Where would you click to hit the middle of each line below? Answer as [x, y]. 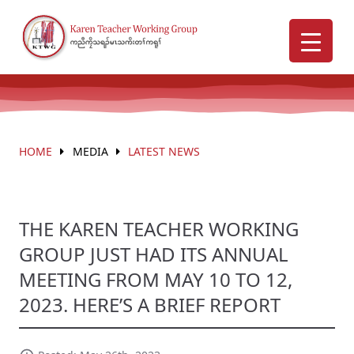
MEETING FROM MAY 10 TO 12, [156, 279]
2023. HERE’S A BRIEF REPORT [150, 304]
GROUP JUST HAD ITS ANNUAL [154, 254]
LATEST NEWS [164, 151]
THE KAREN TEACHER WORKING [159, 228]
